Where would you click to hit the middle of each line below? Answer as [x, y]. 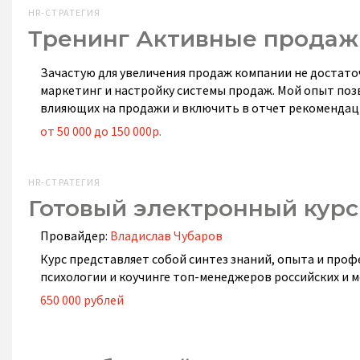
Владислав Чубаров [166, 235]
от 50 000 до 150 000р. [101, 131]
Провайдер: [75, 235]
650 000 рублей [82, 300]
